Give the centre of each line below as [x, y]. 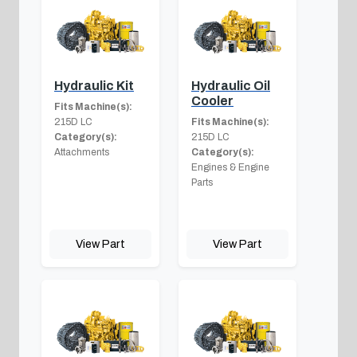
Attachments [82, 152]
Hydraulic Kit [94, 85]
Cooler [212, 100]
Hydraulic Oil [231, 85]
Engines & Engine [230, 167]
